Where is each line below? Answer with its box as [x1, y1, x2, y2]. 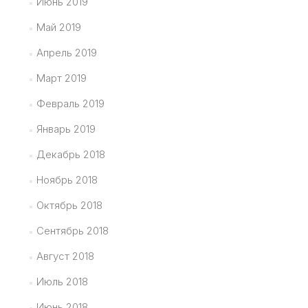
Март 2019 [36, 71, 87, 85]
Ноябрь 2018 [36, 173, 98, 186]
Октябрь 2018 [36, 199, 102, 212]
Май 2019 [36, 21, 81, 34]
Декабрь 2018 [36, 148, 105, 161]
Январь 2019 [36, 122, 96, 135]
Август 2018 [36, 250, 94, 263]
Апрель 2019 [36, 46, 97, 59]
